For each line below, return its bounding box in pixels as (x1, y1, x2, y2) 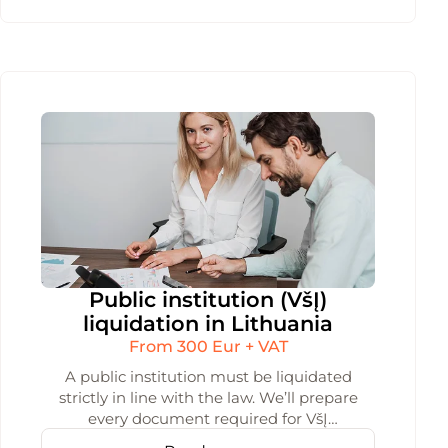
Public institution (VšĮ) (89, 287, 327, 312)
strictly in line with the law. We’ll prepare (58, 388, 358, 407)
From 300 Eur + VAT (128, 337, 288, 356)
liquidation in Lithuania (83, 311, 333, 336)
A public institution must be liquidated (64, 367, 352, 386)
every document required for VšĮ (88, 409, 328, 428)
